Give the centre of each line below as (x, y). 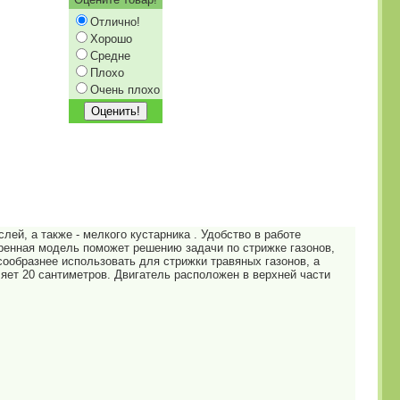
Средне (110, 56)
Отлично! (115, 22)
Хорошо (111, 39)
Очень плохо (125, 90)
